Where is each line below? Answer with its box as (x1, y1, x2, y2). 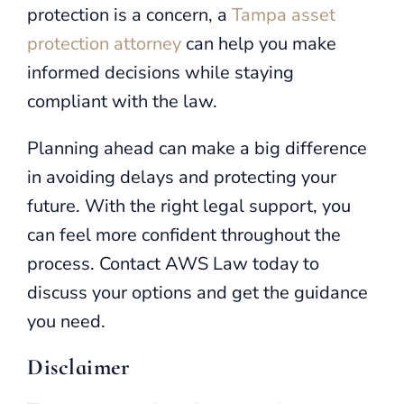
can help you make (181, 31, 336, 56)
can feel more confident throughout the (27, 222, 341, 247)
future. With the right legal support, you (27, 193, 351, 218)
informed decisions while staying (27, 60, 294, 85)
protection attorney (27, 31, 181, 56)
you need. (27, 308, 106, 334)
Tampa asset (232, 2, 335, 27)
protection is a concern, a (27, 2, 232, 27)
